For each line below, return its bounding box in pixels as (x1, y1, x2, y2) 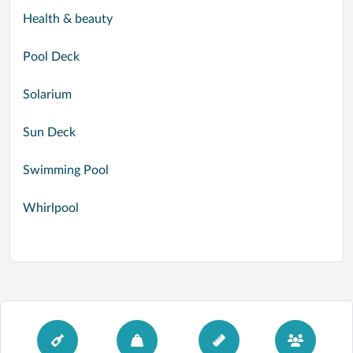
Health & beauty (23, 13, 113, 25)
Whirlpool (23, 202, 79, 214)
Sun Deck (23, 126, 76, 139)
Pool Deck (23, 50, 80, 63)
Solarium (23, 88, 72, 101)
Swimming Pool (23, 164, 109, 176)
